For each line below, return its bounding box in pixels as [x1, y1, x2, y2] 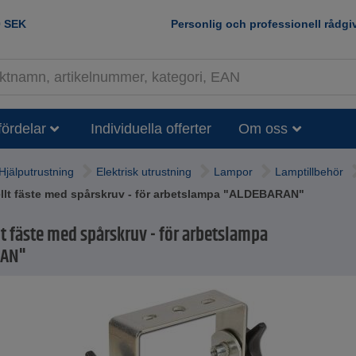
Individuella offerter [91, 120, 211, 137]
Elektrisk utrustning [96, 165, 192, 179]
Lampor [214, 165, 253, 179]
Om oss [238, 120, 288, 137]
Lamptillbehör [275, 165, 343, 179]
